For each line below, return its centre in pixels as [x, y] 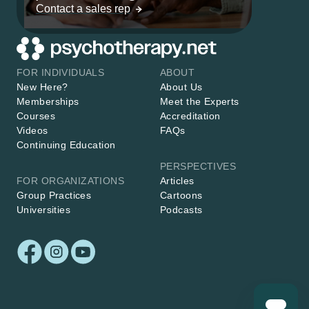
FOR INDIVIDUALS [61, 72]
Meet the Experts [200, 101]
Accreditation [190, 116]
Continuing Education [66, 145]
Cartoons [181, 195]
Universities [44, 210]
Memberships [48, 101]
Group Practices [54, 195]
